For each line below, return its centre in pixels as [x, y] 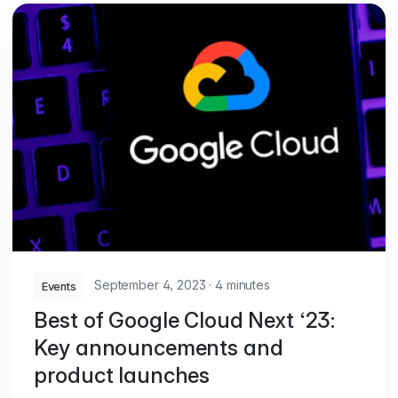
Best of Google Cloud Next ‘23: [185, 321]
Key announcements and [159, 348]
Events [59, 286]
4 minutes [241, 285]
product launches [122, 376]
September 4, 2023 [152, 285]
